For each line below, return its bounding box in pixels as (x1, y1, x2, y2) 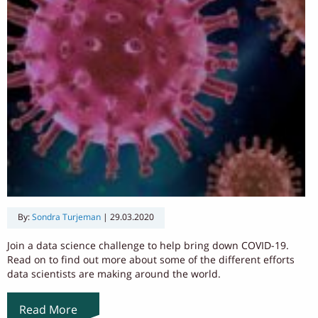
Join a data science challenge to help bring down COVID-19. (7, 239, 292, 252)
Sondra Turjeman (32, 212, 101, 223)
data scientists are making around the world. (7, 268, 221, 280)
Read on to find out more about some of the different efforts (7, 253, 295, 266)
